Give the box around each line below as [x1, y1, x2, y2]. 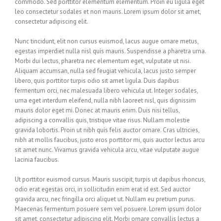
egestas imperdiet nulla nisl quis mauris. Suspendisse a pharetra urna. [15, 47, 206, 56]
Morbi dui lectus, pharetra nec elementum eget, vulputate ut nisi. [15, 57, 190, 66]
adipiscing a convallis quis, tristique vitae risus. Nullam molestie [15, 116, 190, 125]
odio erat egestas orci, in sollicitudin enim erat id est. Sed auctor [15, 185, 190, 194]
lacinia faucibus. [15, 155, 59, 164]
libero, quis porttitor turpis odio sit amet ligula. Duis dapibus [15, 76, 179, 85]
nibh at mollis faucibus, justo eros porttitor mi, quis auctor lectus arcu [15, 136, 205, 145]
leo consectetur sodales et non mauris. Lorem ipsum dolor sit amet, [15, 7, 201, 16]
